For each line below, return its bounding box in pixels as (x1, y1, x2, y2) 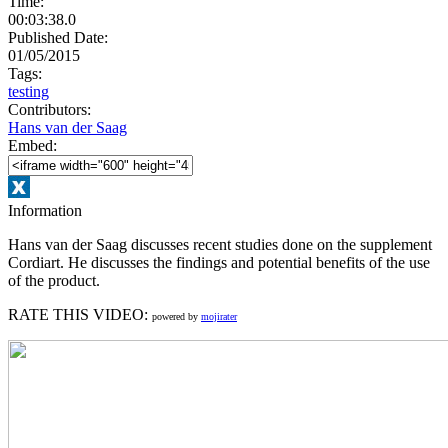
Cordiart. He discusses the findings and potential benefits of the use (8, 253, 430, 271)
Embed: (8, 136, 57, 154)
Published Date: (8, 28, 108, 46)
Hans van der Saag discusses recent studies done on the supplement (8, 235, 432, 253)
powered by (152, 310, 201, 322)
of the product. (8, 271, 100, 289)
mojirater (201, 310, 237, 322)
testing (8, 82, 49, 100)
